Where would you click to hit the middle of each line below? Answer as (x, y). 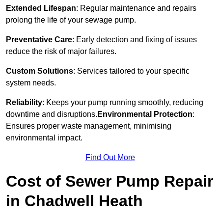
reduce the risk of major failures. (61, 52)
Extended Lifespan (41, 8)
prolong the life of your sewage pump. (71, 20)
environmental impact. (44, 138)
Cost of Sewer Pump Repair (110, 181)
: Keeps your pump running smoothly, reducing (123, 103)
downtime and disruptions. (52, 114)
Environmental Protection (145, 114)
